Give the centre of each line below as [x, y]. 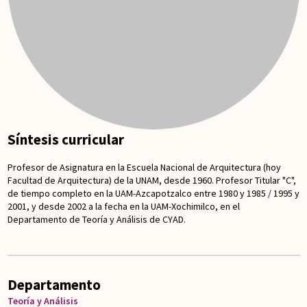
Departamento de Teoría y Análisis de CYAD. [96, 220]
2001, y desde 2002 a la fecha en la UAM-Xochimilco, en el [123, 207]
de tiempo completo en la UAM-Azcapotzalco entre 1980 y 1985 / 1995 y [153, 194]
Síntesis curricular [65, 139]
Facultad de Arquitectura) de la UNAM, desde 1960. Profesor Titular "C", [151, 181]
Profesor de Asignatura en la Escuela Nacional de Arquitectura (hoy [144, 168]
